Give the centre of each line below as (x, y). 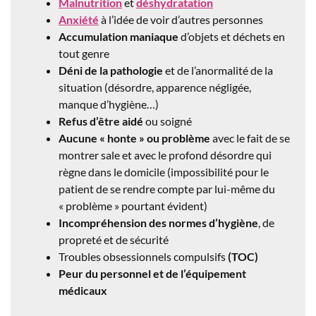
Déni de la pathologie (111, 70)
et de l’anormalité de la (218, 70)
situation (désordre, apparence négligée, (155, 87)
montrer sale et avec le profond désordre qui (165, 154)
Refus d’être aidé (101, 121)
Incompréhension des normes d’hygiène (158, 222)
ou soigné (168, 121)
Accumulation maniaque (119, 36)
